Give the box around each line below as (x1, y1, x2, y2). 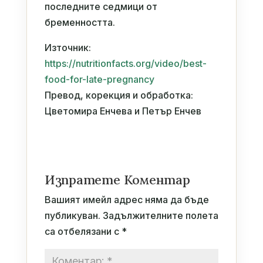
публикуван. (44, 209, 100, 221)
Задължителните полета (102, 209, 218, 221)
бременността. (44, 16, 115, 28)
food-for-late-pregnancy (44, 73, 154, 85)
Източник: (44, 41, 91, 53)
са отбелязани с (44, 225, 122, 237)
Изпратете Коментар (44, 171, 190, 188)
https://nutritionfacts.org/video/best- (44, 57, 207, 69)
